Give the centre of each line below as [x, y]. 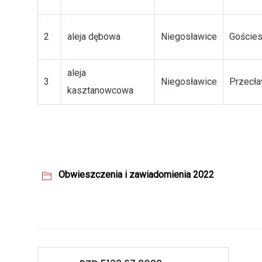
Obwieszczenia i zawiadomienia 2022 [136, 175]
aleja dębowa [96, 37]
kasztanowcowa [103, 91]
